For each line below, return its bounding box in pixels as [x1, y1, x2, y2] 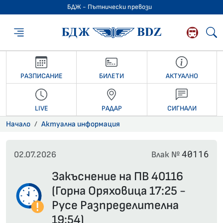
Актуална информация [41, 119, 120, 129]
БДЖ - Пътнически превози [67, 3, 152, 11]
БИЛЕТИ [99, 71, 124, 80]
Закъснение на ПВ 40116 [52, 169, 183, 184]
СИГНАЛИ [167, 104, 197, 112]
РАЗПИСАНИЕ [20, 71, 63, 80]
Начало [6, 119, 30, 129]
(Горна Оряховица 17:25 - [52, 184, 186, 199]
